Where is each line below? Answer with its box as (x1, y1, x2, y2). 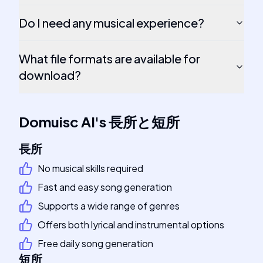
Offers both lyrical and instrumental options (38, 218, 224, 231)
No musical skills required (38, 162, 143, 174)
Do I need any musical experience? (19, 15, 204, 30)
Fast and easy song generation (38, 181, 172, 193)
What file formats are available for (19, 51, 200, 66)
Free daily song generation (38, 237, 153, 249)
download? (19, 68, 81, 82)
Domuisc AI (19, 113, 95, 130)
